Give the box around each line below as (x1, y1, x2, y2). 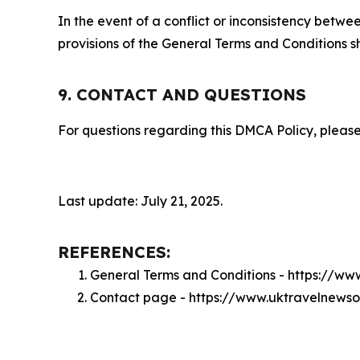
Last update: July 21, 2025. (58, 193, 223, 210)
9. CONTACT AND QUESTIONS (58, 84, 306, 105)
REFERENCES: (58, 242, 170, 263)
